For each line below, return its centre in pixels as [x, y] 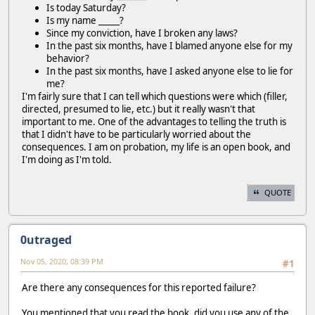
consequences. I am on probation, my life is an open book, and [156, 147]
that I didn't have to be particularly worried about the [136, 134]
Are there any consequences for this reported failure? [139, 288]
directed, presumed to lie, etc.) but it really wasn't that [139, 109]
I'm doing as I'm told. [67, 159]
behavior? [68, 58]
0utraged [46, 239]
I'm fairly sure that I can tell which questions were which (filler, [155, 96]
